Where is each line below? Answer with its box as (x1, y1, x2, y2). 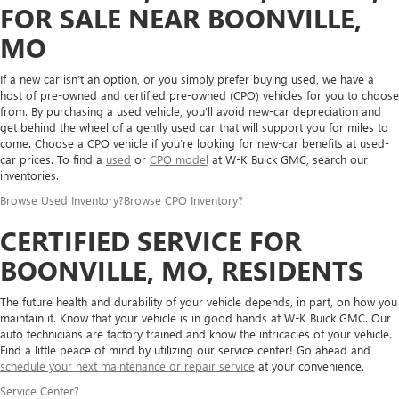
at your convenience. (255, 358, 364, 374)
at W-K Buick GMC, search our (208, 151, 368, 167)
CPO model (150, 151, 208, 167)
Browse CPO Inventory (124, 192, 238, 208)
